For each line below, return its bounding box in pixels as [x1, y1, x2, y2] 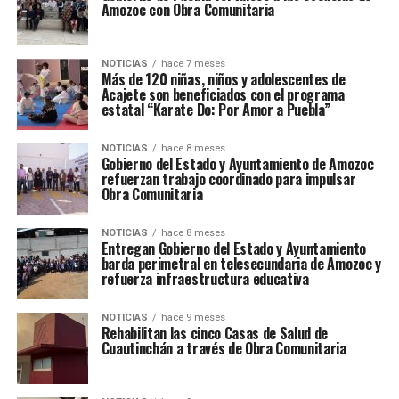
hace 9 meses [160, 312, 225, 323]
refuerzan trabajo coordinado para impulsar [101, 168, 356, 190]
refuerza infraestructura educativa [101, 268, 309, 289]
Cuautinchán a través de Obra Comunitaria [101, 338, 346, 359]
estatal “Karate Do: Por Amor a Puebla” [101, 99, 330, 120]
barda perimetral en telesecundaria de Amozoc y [101, 253, 381, 274]
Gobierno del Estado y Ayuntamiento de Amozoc [101, 153, 374, 175]
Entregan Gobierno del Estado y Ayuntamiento [101, 238, 366, 259]
